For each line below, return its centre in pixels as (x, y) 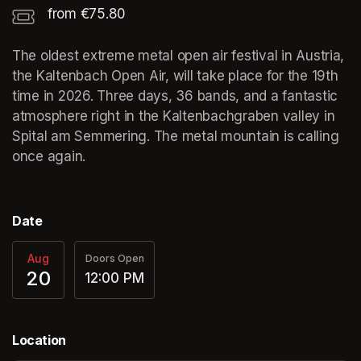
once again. (49, 156)
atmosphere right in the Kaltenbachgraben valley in (174, 116)
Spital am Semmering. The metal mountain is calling (176, 136)
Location (39, 340)
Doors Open (114, 259)
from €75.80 (87, 13)
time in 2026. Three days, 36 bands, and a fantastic (175, 95)
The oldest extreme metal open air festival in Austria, (178, 55)
